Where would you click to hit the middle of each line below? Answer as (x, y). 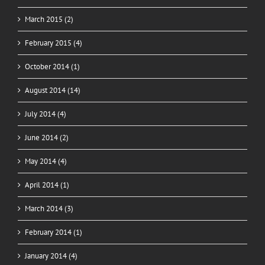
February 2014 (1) (54, 232)
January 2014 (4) (51, 256)
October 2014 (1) (52, 66)
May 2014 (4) (46, 161)
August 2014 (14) (53, 90)
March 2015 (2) (49, 19)
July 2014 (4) (46, 114)
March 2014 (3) (49, 208)
